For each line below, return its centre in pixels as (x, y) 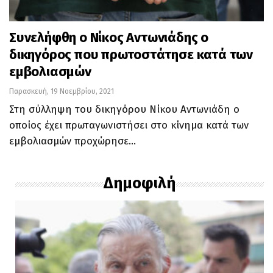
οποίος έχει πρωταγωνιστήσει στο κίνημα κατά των (129, 126)
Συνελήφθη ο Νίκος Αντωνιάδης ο (109, 38)
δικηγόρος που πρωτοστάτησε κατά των (131, 55)
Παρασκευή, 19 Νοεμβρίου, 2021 (62, 92)
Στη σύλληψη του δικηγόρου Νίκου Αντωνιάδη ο (124, 110)
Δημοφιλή (140, 183)
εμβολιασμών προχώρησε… (73, 141)
